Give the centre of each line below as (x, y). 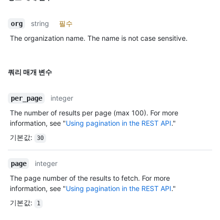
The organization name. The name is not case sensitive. (99, 38)
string (40, 24)
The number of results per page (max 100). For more (94, 113)
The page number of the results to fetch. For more (90, 178)
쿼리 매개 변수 (30, 72)
